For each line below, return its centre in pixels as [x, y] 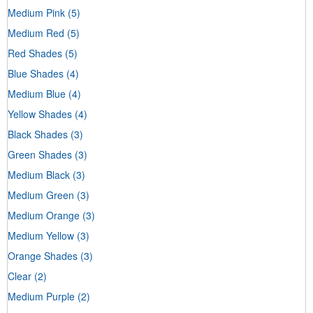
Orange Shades [43, 255]
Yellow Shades [40, 114]
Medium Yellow [41, 235]
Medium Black [39, 174]
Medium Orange [44, 215]
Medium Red [36, 32]
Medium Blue [37, 93]
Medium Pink [36, 12]
